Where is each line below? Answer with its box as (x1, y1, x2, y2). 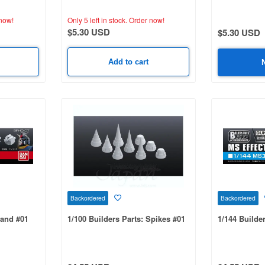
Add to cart (108, 57, 148, 66)
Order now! (127, 14, 164, 25)
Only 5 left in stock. (67, 14, 127, 25)
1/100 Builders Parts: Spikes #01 (67, 213, 185, 225)
